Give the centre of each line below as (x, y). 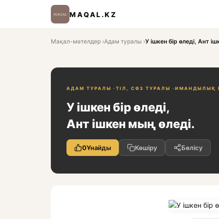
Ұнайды (99, 148)
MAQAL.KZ (93, 14)
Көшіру (146, 148)
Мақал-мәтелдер (76, 41)
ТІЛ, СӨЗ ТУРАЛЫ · (145, 88)
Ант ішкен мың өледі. (131, 124)
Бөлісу (192, 148)
